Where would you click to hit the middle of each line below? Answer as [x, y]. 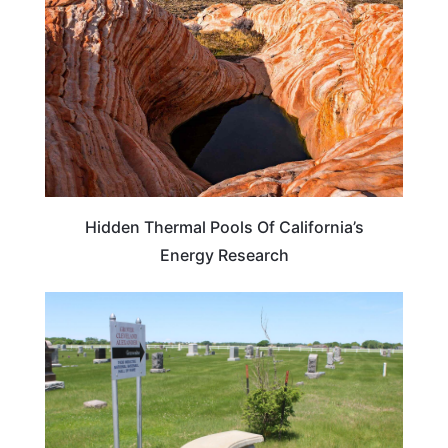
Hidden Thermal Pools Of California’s [224, 227]
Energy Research [224, 255]
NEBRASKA [353, 310]
